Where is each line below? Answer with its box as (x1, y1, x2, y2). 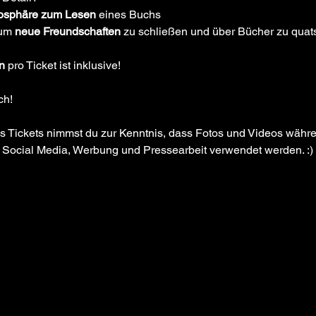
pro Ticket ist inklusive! (4, 59, 121, 72)
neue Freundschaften (14, 25, 121, 38)
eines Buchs (95, 8, 161, 21)
